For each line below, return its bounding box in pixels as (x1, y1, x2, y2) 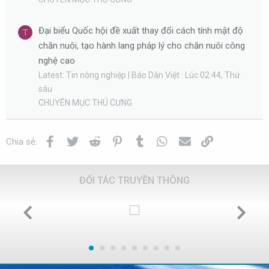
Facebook (57, 134, 97, 146)
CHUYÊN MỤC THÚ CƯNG (38, 97, 132, 107)
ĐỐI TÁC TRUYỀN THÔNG (79, 174, 190, 186)
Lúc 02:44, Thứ (185, 70, 240, 80)
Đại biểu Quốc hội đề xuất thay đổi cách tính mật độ (38, 25, 243, 36)
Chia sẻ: (6, 136, 37, 147)
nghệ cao (38, 55, 75, 66)
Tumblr (147, 134, 174, 146)
